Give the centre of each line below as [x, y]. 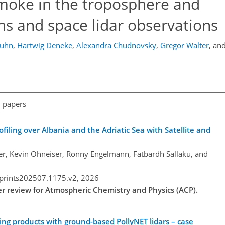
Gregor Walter [184, 45]
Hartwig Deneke [44, 45]
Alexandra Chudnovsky [116, 45]
